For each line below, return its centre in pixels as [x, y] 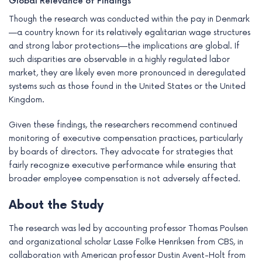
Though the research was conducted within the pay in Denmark [129, 19]
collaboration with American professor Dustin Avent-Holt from [127, 256]
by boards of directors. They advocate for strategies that [121, 152]
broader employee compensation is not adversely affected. [125, 179]
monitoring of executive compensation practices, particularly [126, 139]
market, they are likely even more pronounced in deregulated [127, 73]
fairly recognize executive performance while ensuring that [123, 166]
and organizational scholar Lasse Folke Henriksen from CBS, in [126, 242]
